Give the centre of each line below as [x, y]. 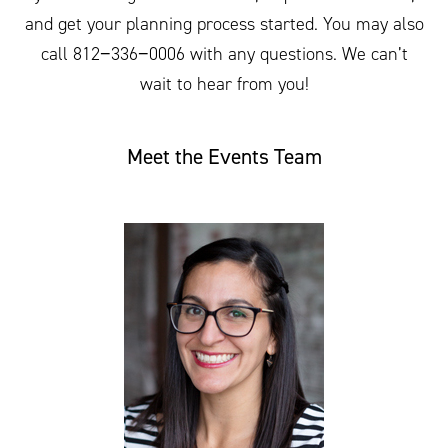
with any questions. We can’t [296, 53]
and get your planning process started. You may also [224, 23]
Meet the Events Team [224, 157]
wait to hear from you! [224, 83]
